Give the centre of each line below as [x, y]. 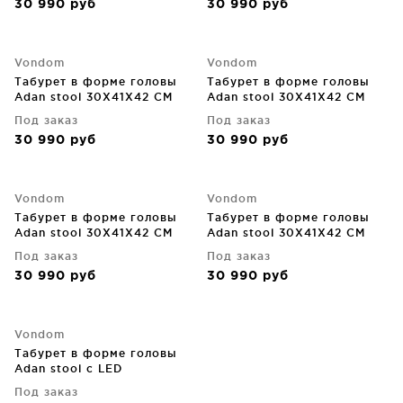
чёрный [231, 248]
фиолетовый [55, 112]
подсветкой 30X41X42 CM [97, 384]
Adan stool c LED [68, 368]
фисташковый [252, 112]
